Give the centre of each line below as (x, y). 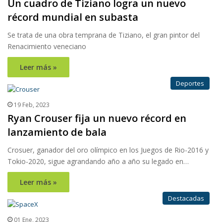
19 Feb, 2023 (32, 105)
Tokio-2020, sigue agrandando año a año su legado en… (98, 162)
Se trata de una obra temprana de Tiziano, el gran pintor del (104, 35)
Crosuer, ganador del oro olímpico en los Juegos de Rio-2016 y (108, 150)
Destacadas (186, 198)
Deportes (190, 83)
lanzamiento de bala (57, 132)
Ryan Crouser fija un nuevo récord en (97, 118)
